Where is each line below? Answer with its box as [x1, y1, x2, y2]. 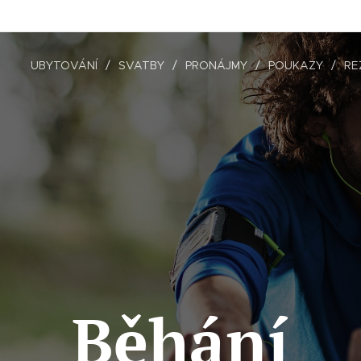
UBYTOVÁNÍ [31, 58, 98, 73]
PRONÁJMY [185, 58, 247, 73]
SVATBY [118, 58, 164, 73]
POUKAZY [268, 58, 323, 73]
